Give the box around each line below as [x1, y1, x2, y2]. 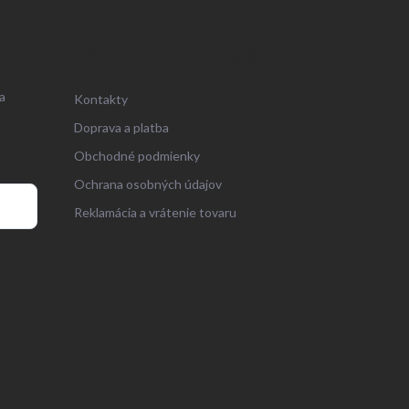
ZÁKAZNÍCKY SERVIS [73, 45, 257, 68]
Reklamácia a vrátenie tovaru [73, 204, 236, 221]
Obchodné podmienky [73, 148, 200, 164]
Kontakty [73, 91, 128, 108]
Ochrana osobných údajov [73, 176, 222, 193]
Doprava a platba [73, 120, 169, 136]
